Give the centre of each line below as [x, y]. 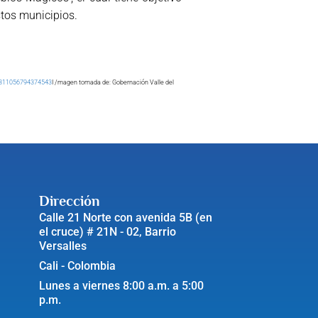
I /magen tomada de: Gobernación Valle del [113, 82]
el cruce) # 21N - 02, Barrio [107, 231]
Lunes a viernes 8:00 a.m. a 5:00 [121, 285]
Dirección [69, 201]
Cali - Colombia [77, 265]
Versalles [62, 246]
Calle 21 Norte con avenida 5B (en [125, 217]
